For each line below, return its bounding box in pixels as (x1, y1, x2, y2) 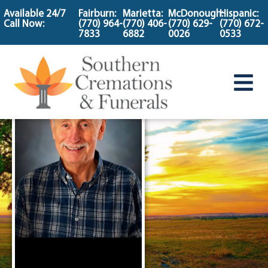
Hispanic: (220, 9, 259, 19)
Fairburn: (78, 9, 117, 19)
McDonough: (168, 9, 224, 19)
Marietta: (123, 9, 163, 19)
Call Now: (4, 19, 44, 29)
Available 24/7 (4, 9, 66, 19)
